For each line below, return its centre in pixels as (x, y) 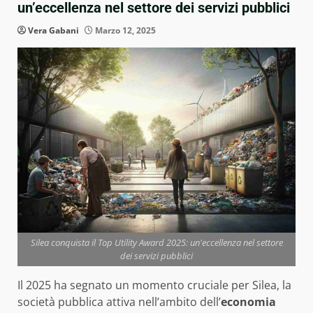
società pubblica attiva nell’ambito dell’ (119, 302)
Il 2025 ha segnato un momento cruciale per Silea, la (154, 285)
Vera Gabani (53, 30)
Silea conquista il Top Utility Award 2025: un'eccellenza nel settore (156, 243)
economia (248, 302)
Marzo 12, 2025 (124, 30)
